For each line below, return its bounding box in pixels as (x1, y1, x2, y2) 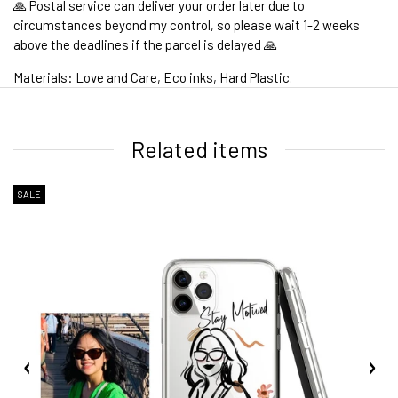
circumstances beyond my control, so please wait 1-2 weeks (13, 17, 360, 34)
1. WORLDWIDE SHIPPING (13, 89, 166, 106)
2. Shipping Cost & (13, 233, 131, 250)
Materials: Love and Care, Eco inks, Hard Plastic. (13, 69, 292, 86)
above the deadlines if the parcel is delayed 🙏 (13, 36, 277, 53)
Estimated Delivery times (131, 233, 293, 250)
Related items (131, 136, 267, 163)
